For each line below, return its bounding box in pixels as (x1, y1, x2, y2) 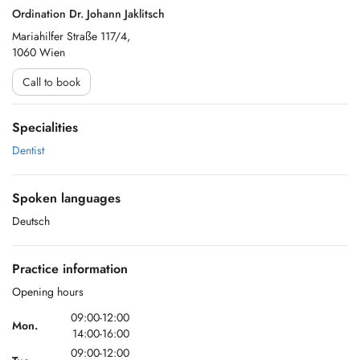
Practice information (12, 260, 128, 278)
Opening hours (12, 284, 84, 300)
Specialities (12, 118, 78, 137)
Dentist (12, 142, 44, 158)
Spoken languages (12, 189, 121, 207)
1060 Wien (12, 44, 65, 60)
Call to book (22, 74, 80, 90)
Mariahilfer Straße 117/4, (12, 28, 130, 44)
